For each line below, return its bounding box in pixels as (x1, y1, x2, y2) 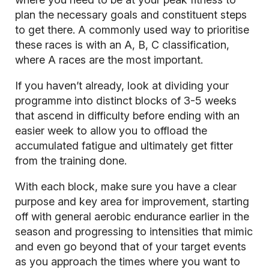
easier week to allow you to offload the (14, 124, 207, 138)
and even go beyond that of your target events (14, 240, 246, 253)
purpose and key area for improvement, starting (14, 195, 249, 208)
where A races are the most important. (14, 53, 203, 67)
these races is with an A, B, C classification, (14, 38, 229, 52)
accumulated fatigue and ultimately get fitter (14, 139, 233, 153)
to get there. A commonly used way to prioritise (14, 23, 249, 37)
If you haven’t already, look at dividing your (14, 79, 229, 92)
